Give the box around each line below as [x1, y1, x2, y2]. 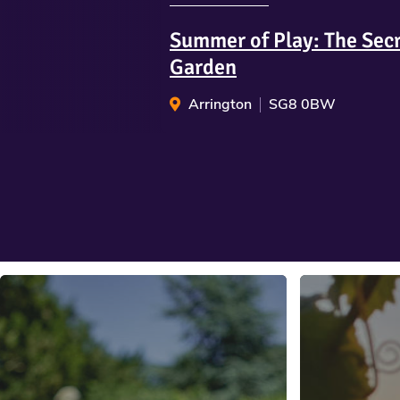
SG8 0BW [269, 95, 336, 115]
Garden [170, 54, 237, 81]
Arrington [185, 95, 255, 115]
